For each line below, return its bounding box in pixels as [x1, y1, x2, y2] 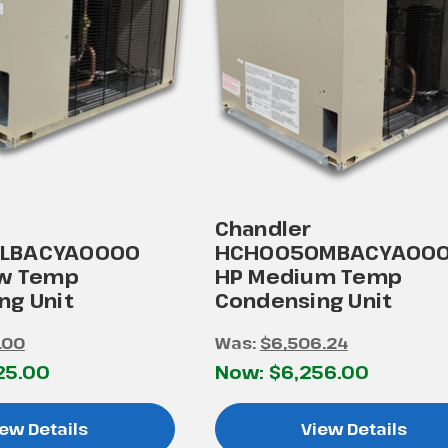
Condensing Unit [214, 286, 393, 314]
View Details [300, 417, 407, 440]
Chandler [214, 214, 312, 242]
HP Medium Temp [214, 262, 403, 290]
